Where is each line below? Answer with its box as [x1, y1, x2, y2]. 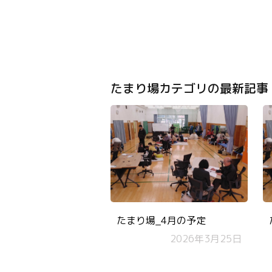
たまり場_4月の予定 [117, 213, 206, 227]
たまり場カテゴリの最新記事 [110, 79, 268, 97]
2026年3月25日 [170, 231, 242, 245]
